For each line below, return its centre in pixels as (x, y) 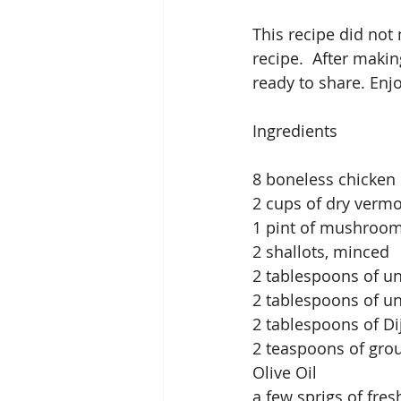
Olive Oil (287, 373)
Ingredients (295, 131)
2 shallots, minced (321, 252)
